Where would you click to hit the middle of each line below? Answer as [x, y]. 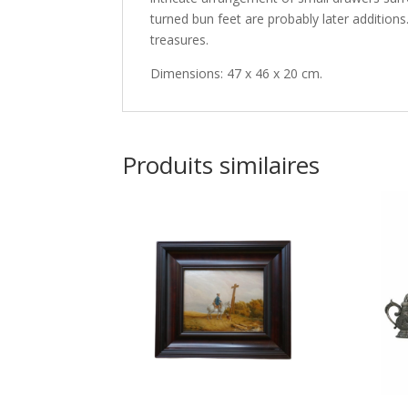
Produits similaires [221, 165]
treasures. [180, 40]
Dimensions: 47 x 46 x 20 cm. [237, 73]
